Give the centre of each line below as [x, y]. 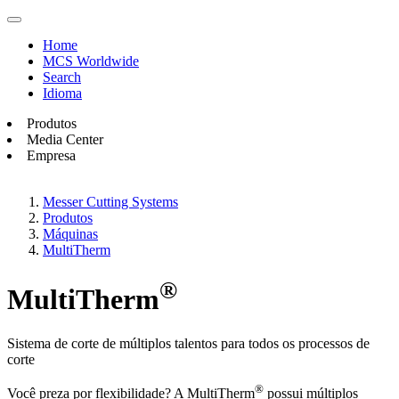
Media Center [65, 139]
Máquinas [70, 234]
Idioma [62, 93]
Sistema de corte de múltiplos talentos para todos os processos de [188, 343]
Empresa [51, 155]
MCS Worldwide [91, 61]
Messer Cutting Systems [110, 202]
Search [62, 77]
